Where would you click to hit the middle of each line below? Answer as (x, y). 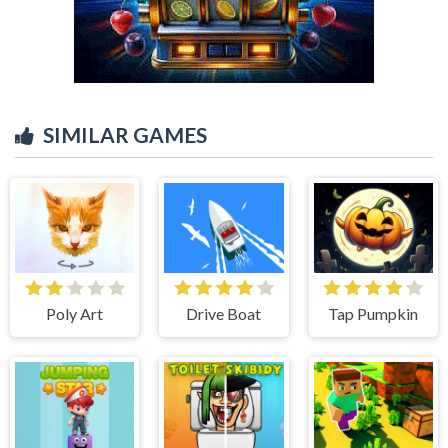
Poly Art (75, 314)
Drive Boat (224, 314)
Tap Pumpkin (373, 314)
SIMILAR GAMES (125, 135)
